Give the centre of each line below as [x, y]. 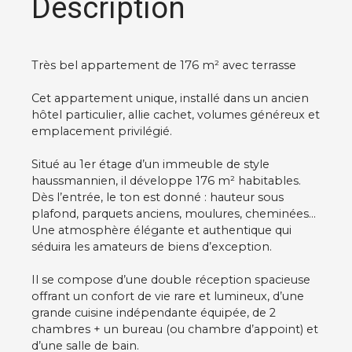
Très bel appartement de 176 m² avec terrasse [164, 66]
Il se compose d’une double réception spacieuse [171, 280]
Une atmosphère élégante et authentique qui [161, 231]
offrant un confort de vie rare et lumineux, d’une [168, 297]
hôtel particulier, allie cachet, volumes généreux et [176, 115]
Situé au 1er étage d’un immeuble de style [150, 165]
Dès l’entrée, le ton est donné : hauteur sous [158, 198]
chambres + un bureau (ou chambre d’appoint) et [175, 330]
